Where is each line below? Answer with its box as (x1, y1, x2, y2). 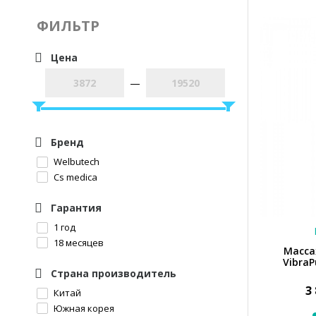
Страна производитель (51, 267, 176, 281)
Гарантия (51, 201, 102, 215)
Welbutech (51, 155, 99, 168)
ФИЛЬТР (37, 16, 99, 35)
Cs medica (51, 170, 97, 183)
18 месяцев (51, 236, 104, 249)
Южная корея (51, 301, 114, 315)
